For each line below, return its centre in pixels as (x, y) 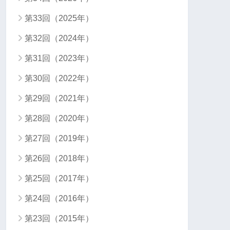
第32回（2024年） (59, 39)
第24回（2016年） (59, 199)
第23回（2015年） (59, 219)
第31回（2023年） (59, 59)
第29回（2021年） (59, 99)
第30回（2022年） (59, 79)
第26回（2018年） (59, 159)
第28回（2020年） (59, 119)
